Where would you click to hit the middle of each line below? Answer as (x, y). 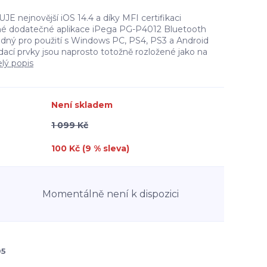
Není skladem (82, 105)
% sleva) (110, 148)
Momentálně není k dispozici (111, 194)
